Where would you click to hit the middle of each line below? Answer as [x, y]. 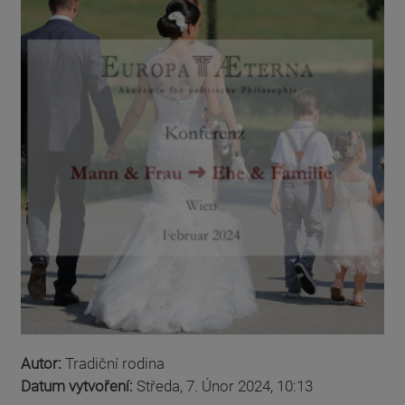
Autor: [43, 364]
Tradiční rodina [115, 364]
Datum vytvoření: [79, 386]
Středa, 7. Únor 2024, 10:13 [225, 386]
